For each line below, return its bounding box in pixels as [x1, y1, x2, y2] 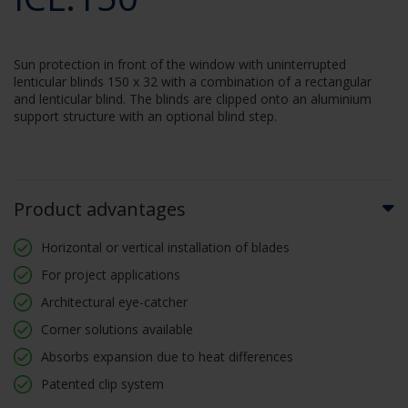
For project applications [41, 266, 180, 283]
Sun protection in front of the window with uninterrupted [14, 56, 346, 73]
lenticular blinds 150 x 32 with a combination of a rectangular [14, 73, 372, 90]
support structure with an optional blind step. [14, 107, 277, 125]
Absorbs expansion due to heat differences [41, 348, 293, 365]
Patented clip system [41, 375, 164, 393]
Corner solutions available [41, 321, 193, 338]
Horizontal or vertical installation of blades [41, 239, 290, 256]
